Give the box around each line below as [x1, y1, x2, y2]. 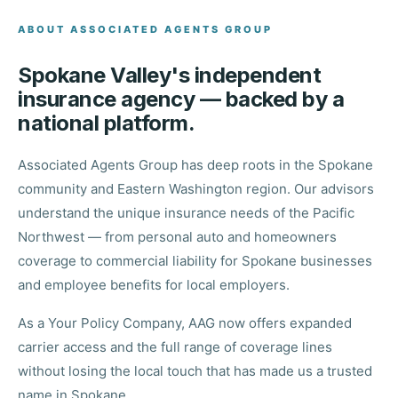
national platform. [18, 109, 195, 136]
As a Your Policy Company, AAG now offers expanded [18, 314, 352, 331]
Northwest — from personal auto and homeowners [18, 227, 337, 245]
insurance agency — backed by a [18, 85, 344, 112]
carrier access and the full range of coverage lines [18, 338, 332, 355]
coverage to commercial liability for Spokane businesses [18, 251, 372, 269]
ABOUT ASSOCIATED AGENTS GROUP [18, 22, 273, 36]
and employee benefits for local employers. [18, 275, 290, 293]
